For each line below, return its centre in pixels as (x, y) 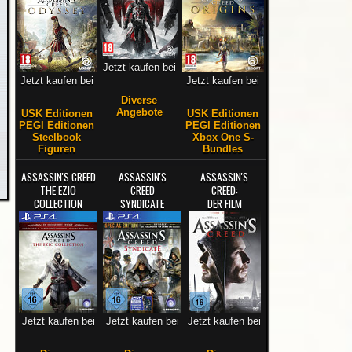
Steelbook (57, 137)
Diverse (139, 100)
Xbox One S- (223, 137)
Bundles (223, 149)
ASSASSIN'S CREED (58, 176)
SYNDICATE (142, 203)
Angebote (139, 112)
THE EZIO (58, 190)
